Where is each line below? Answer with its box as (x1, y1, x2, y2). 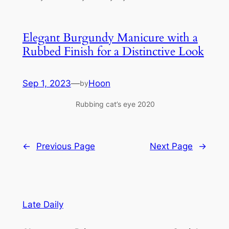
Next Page (150, 141, 193, 151)
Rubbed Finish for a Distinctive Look (22, 43, 204, 60)
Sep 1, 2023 (22, 78, 71, 89)
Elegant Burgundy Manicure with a (22, 30, 198, 46)
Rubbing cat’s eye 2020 (22, 100, 204, 109)
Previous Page (36, 141, 95, 151)
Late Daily (22, 199, 63, 210)
